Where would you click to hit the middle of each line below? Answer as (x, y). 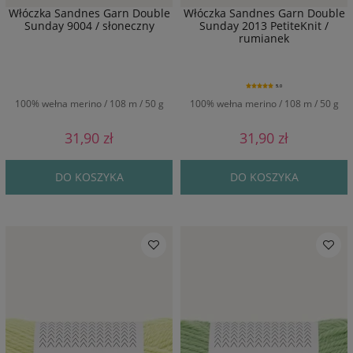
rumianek (264, 38)
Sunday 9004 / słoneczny (89, 25)
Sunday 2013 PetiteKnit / (264, 25)
